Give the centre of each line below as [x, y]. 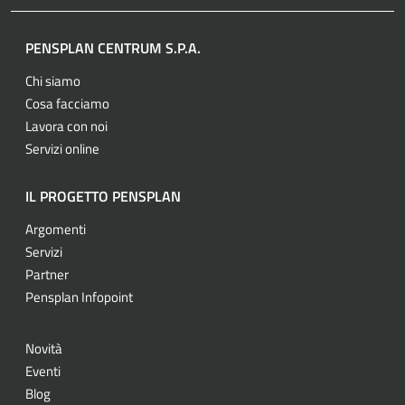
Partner [47, 274]
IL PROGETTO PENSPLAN [103, 196]
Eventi [43, 371]
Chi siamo [53, 80]
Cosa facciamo [67, 103]
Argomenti [56, 229]
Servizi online [62, 148]
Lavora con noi [66, 126]
